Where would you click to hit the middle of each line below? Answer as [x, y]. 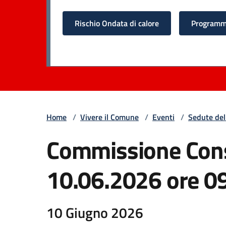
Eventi [163, 117]
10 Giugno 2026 [95, 212]
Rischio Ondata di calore [117, 23]
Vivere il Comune [109, 117]
